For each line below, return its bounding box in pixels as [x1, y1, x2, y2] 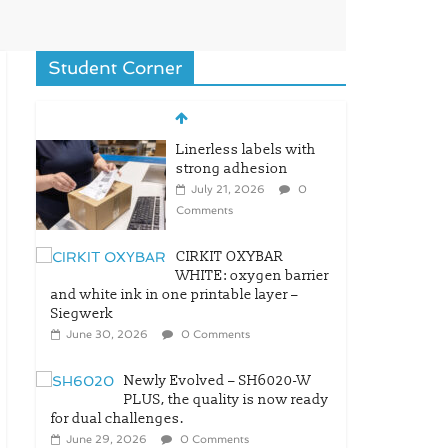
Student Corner [48, 57, 182, 78]
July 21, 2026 [191, 183, 265, 196]
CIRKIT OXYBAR [176, 248, 284, 265]
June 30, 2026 [66, 328, 148, 341]
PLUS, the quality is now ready [124, 391, 329, 408]
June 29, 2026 [66, 433, 147, 446]
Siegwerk [51, 305, 114, 322]
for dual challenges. [51, 410, 184, 427]
